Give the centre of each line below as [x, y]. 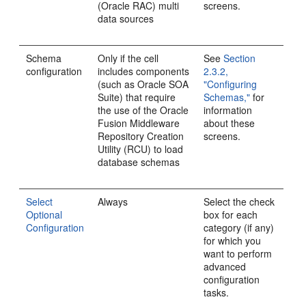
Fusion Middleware [139, 123]
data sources [126, 18]
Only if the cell [128, 58]
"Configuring [231, 84]
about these [229, 123]
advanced [225, 266]
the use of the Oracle [143, 110]
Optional [44, 214]
